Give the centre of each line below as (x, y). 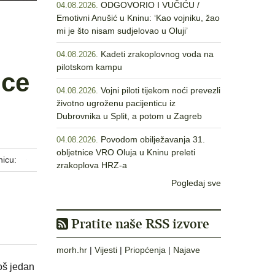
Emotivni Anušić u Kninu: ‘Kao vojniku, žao (138, 18)
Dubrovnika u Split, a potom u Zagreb (129, 116)
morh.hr (72, 250)
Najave (187, 250)
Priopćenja (145, 250)
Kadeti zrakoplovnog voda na (157, 54)
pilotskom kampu (89, 67)
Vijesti (106, 250)
